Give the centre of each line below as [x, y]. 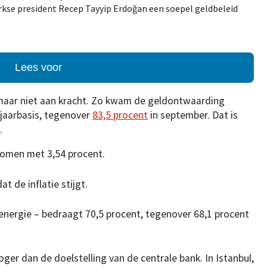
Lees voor [38, 68]
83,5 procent [120, 115]
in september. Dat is [193, 115]
